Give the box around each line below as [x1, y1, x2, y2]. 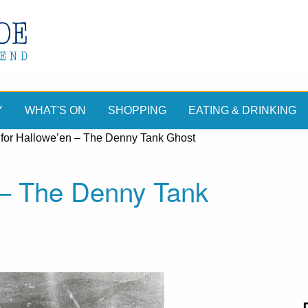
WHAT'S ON [25, 104, 86, 117]
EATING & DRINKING [188, 104, 296, 117]
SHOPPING [108, 104, 166, 117]
